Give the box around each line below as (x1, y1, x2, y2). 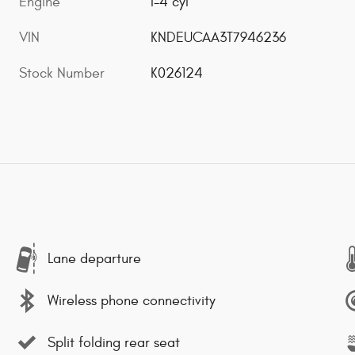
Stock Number (19, 64, 105, 82)
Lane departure (48, 250, 141, 267)
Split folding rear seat (48, 334, 180, 351)
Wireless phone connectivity (48, 292, 216, 309)
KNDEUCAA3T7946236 (151, 29, 287, 46)
